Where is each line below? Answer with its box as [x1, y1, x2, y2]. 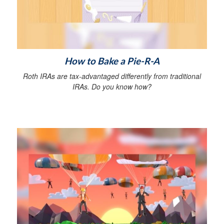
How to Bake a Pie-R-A [64, 55, 159, 66]
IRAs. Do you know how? [72, 81, 151, 91]
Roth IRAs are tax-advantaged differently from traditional [23, 70, 201, 81]
